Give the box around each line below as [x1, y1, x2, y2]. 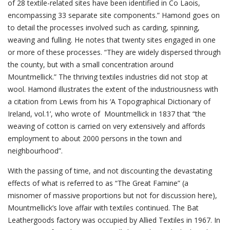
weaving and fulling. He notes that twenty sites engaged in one [8, 35, 216, 45]
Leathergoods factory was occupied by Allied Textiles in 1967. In [8, 215, 220, 225]
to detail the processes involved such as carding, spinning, [8, 23, 200, 32]
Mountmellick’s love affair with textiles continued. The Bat [8, 203, 199, 213]
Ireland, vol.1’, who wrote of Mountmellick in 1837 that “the [8, 109, 206, 119]
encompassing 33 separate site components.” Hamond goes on [8, 10, 220, 20]
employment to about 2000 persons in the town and [8, 133, 182, 143]
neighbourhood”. [8, 146, 67, 156]
